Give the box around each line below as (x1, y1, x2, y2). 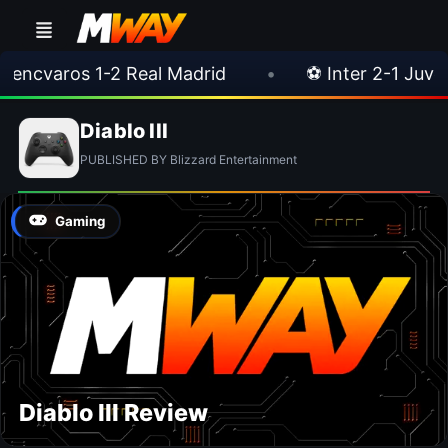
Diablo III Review (19, 397, 208, 427)
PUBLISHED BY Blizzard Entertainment (80, 152, 297, 167)
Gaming (55, 212, 106, 229)
